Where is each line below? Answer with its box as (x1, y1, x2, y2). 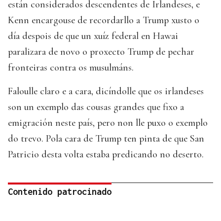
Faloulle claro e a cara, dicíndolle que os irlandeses (8, 85, 204, 98)
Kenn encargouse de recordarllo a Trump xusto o (8, 14, 199, 27)
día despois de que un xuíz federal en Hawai (8, 30, 178, 42)
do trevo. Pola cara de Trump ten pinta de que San (8, 133, 204, 145)
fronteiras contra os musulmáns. (8, 62, 134, 74)
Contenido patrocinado (8, 186, 111, 197)
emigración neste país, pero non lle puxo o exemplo (8, 117, 208, 129)
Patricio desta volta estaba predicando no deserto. (8, 148, 204, 161)
